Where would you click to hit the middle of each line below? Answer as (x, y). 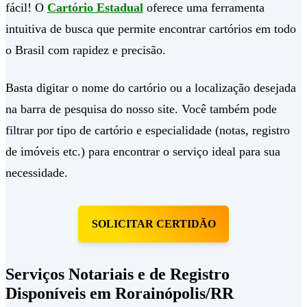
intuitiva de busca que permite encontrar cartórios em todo (151, 29)
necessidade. (37, 173)
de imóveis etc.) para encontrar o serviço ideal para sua (143, 152)
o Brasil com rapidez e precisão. (86, 50)
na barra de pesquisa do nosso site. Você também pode (141, 109)
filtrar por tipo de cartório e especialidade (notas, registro (148, 131)
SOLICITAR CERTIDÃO (153, 224)
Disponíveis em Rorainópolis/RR (120, 293)
